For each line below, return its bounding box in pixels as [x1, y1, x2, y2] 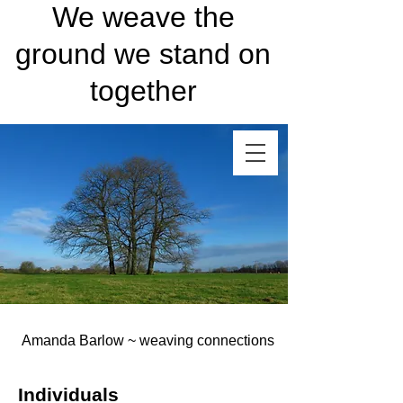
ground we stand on [15, 38, 271, 70]
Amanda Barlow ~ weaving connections [21, 333, 274, 348]
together [89, 75, 197, 107]
